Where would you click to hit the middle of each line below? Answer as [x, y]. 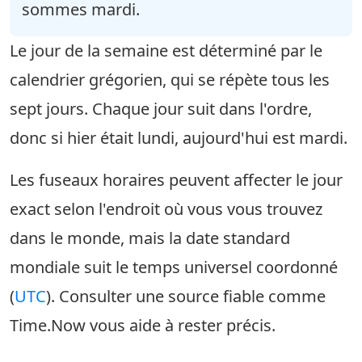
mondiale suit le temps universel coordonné [174, 267]
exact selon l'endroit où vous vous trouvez [166, 209]
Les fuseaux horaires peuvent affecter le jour [176, 180]
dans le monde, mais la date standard [150, 238]
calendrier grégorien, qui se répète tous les [170, 80]
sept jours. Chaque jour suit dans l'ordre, [161, 109]
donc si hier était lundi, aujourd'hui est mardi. [179, 138]
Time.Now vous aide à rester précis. [143, 325]
